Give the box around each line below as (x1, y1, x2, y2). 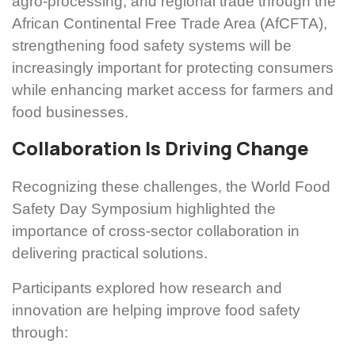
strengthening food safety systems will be (12, 37, 292, 55)
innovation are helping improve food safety (12, 302, 300, 319)
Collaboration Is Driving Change (12, 136, 309, 162)
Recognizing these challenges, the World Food (12, 178, 330, 196)
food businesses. (12, 104, 128, 121)
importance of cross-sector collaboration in (12, 223, 300, 240)
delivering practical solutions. (12, 245, 208, 262)
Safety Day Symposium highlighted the (12, 200, 276, 218)
